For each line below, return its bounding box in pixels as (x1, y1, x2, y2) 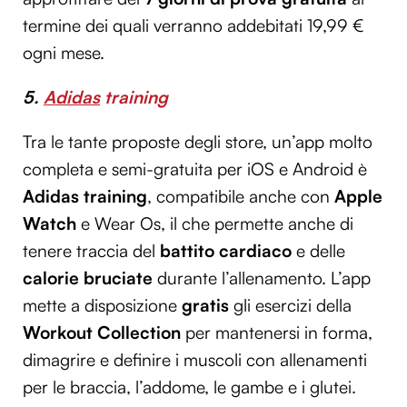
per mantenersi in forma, (181, 321, 372, 343)
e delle (292, 239, 345, 262)
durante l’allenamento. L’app (153, 266, 371, 289)
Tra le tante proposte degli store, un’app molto (23, 130, 372, 153)
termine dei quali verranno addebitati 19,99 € (23, 14, 364, 36)
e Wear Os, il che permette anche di (76, 212, 353, 234)
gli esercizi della (229, 293, 352, 316)
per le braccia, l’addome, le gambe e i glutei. (23, 375, 356, 398)
